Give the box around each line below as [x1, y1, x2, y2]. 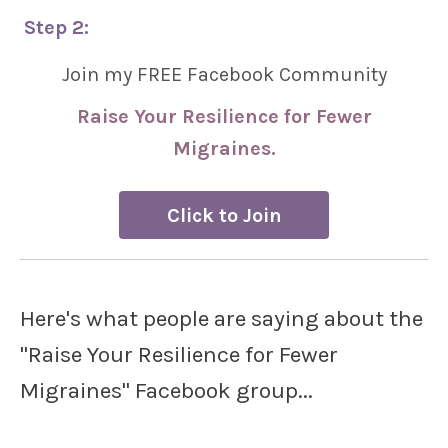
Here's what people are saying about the [20, 305, 423, 332]
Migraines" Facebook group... [20, 377, 313, 404]
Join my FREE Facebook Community [61, 63, 387, 86]
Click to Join [166, 204, 282, 227]
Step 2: [24, 16, 94, 39]
